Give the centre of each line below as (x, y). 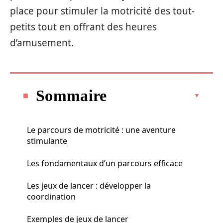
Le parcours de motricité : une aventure (101, 130)
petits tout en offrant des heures (83, 27)
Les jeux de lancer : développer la (89, 185)
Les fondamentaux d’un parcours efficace (105, 163)
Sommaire (71, 95)
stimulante (47, 141)
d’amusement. (42, 43)
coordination (51, 196)
